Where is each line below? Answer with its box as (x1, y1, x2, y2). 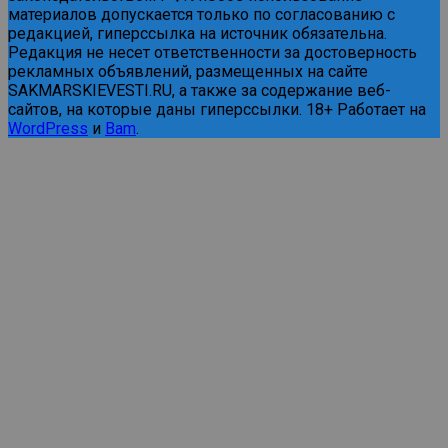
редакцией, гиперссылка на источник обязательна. (8, 23, 387, 43)
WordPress (8, 118, 88, 138)
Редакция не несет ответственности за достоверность (8, 42, 417, 62)
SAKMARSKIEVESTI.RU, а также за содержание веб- (8, 80, 391, 100)
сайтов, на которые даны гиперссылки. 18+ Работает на (8, 99, 426, 119)
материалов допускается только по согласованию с (8, 4, 395, 24)
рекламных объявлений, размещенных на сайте (8, 61, 368, 81)
